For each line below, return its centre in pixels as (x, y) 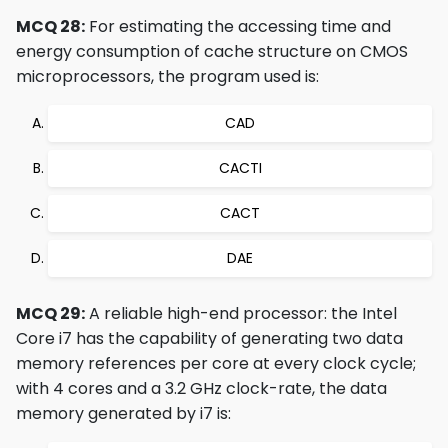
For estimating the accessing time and (238, 26)
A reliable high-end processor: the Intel (241, 313)
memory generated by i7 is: (123, 413)
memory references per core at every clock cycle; (216, 363)
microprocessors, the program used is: (167, 76)
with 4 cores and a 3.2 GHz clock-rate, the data (201, 388)
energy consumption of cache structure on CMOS (212, 51)
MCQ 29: (50, 313)
